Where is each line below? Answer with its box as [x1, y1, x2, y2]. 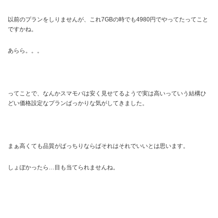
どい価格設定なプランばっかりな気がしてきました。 [8, 99, 148, 107]
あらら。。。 [8, 47, 43, 54]
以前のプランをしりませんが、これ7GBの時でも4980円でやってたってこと [8, 16, 208, 23]
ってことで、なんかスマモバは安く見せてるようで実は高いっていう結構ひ [8, 90, 206, 97]
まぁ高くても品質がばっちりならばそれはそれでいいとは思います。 [8, 142, 189, 149]
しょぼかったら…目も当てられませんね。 [8, 163, 119, 171]
